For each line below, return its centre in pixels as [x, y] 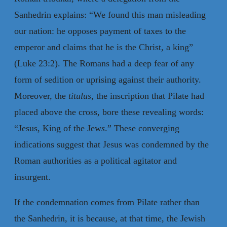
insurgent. [32, 177]
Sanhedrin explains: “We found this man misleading [110, 14]
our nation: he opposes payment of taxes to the [100, 31]
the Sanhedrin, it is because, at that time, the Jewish [110, 218]
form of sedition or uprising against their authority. [108, 79]
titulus [80, 96]
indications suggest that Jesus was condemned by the [111, 144]
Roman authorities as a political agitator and [96, 160]
